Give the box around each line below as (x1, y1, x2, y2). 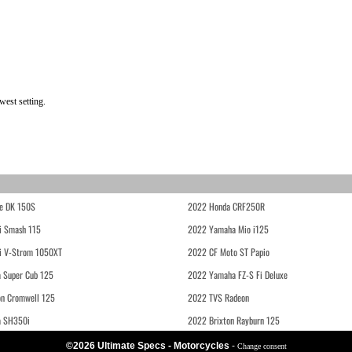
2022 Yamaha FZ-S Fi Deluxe (188, 268, 288, 281)
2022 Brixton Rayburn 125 (188, 313, 280, 327)
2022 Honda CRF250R (188, 200, 265, 213)
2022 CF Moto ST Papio (188, 245, 269, 258)
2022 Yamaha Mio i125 (188, 222, 269, 236)
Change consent (236, 342, 287, 350)
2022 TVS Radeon (188, 291, 249, 304)
